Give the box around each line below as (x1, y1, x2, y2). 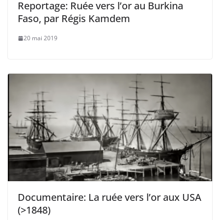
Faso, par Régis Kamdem (18, 12, 130, 26)
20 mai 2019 (24, 34, 57, 43)
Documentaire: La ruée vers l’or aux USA (18, 190, 201, 204)
